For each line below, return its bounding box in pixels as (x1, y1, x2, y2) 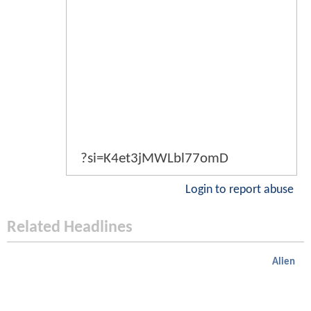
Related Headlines (7, 219, 133, 236)
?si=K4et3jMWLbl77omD (81, 151, 228, 166)
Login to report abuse (185, 183, 294, 196)
